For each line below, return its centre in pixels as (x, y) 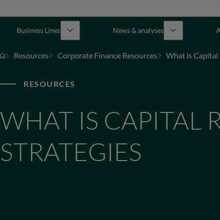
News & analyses (138, 30)
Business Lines (38, 30)
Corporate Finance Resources (107, 55)
